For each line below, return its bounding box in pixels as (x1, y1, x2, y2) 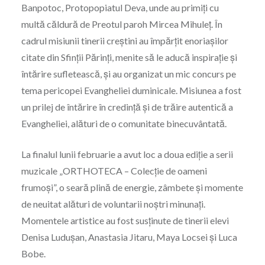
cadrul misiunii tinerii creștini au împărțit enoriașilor (21, 35, 228, 47)
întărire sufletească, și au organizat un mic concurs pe (21, 68, 236, 80)
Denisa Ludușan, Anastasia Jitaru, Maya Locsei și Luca (21, 231, 237, 243)
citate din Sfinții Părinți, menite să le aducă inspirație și (21, 51, 237, 63)
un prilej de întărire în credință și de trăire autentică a (21, 101, 233, 113)
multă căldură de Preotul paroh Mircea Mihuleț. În (21, 18, 222, 30)
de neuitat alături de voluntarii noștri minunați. (21, 198, 205, 210)
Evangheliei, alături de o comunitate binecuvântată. (21, 118, 227, 130)
